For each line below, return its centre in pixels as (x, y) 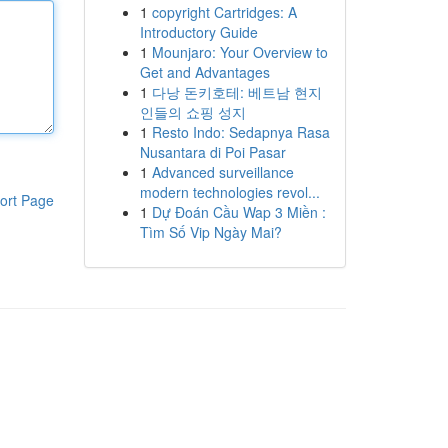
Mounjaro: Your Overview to (239, 52)
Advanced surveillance (222, 172)
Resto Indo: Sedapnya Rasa (240, 132)
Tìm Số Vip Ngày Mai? (210, 232)
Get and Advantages (204, 72)
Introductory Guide (198, 32)
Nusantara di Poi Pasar (212, 152)
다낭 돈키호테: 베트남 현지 (236, 92)
